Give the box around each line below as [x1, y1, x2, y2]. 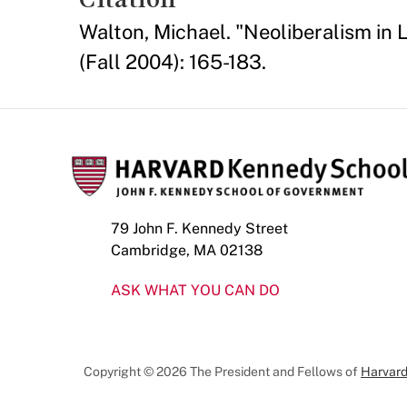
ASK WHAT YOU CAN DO [111, 281, 280, 299]
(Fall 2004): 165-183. [79, 49, 266, 74]
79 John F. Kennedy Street [111, 219, 288, 237]
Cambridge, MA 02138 [111, 241, 263, 259]
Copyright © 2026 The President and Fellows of [84, 363, 361, 379]
